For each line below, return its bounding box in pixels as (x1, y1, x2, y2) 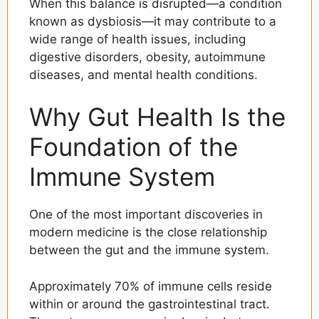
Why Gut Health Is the (29, 102, 286, 132)
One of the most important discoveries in (29, 207, 263, 222)
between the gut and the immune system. (29, 243, 269, 258)
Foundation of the (29, 132, 238, 162)
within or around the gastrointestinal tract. (29, 296, 270, 311)
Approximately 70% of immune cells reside (29, 278, 272, 293)
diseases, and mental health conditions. (29, 67, 258, 82)
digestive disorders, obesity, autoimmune (29, 49, 266, 64)
